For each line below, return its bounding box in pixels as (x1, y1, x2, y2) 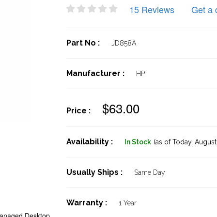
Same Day (134, 169, 165, 176)
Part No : (66, 38, 102, 47)
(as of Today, (153, 138, 193, 146)
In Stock (124, 138, 151, 146)
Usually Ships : (66, 168, 124, 177)
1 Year (118, 199, 137, 207)
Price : (66, 106, 93, 115)
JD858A (111, 39, 136, 47)
